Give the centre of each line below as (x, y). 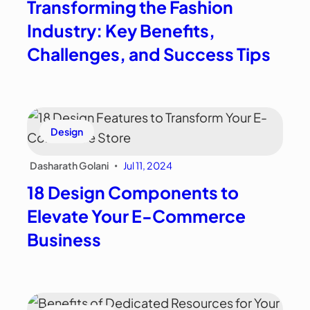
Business (64, 239)
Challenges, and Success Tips (149, 54)
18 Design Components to (133, 192)
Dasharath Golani (70, 166)
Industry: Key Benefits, (121, 30)
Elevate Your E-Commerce (137, 216)
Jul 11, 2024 (148, 166)
